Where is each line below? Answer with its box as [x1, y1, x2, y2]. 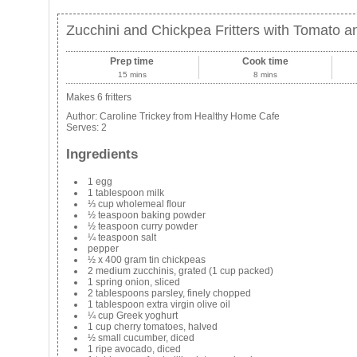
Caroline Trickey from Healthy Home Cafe [100, 111, 280, 122]
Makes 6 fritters [66, 92, 131, 103]
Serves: [66, 122, 101, 133]
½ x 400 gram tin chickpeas [88, 253, 206, 265]
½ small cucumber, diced [88, 331, 194, 343]
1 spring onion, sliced [88, 276, 180, 288]
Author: [66, 111, 100, 122]
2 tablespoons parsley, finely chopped [88, 287, 251, 299]
